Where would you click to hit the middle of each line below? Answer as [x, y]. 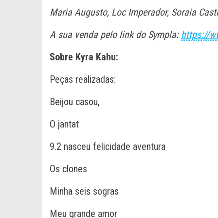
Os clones [68, 169]
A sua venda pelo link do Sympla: [115, 34]
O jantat [64, 124]
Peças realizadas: [83, 79]
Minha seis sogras [84, 191]
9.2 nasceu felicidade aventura [108, 146]
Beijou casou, [75, 101]
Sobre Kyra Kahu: [84, 57]
